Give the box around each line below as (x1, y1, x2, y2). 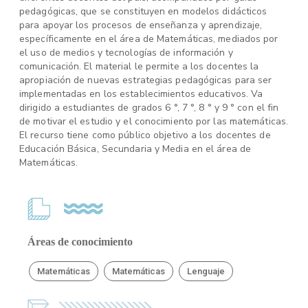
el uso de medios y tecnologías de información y (19, 46, 233, 59)
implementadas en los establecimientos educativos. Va (19, 87, 263, 100)
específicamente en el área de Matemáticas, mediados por (19, 32, 278, 45)
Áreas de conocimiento (27, 236, 133, 247)
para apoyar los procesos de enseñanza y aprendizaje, (19, 19, 263, 32)
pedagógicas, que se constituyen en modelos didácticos (19, 5, 267, 18)
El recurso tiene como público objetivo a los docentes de (19, 129, 271, 142)
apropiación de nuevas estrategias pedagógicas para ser (19, 74, 272, 87)
